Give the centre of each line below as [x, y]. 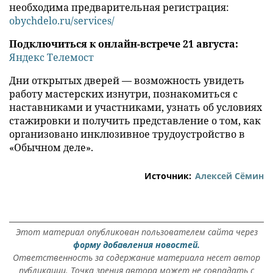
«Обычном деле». [51, 148]
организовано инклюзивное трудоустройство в [127, 134]
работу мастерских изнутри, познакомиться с [123, 94]
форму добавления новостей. [136, 245]
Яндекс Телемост [51, 58]
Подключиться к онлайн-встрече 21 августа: [124, 44]
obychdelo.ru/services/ [62, 21]
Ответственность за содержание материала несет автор [136, 258]
